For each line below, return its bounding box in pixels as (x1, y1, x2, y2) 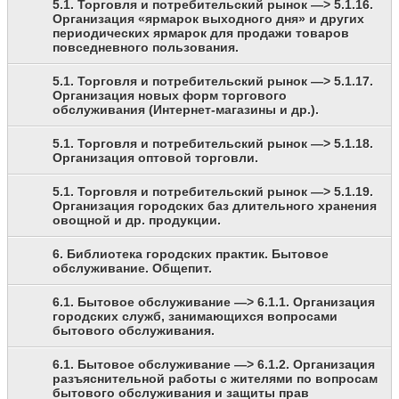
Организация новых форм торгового (53, 88, 287, 103)
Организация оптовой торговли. (53, 151, 258, 166)
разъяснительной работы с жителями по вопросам (53, 371, 378, 387)
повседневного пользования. (53, 40, 239, 55)
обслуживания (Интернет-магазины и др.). (53, 102, 319, 118)
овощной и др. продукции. (53, 213, 221, 228)
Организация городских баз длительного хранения (53, 199, 377, 214)
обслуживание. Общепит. (53, 261, 212, 276)
